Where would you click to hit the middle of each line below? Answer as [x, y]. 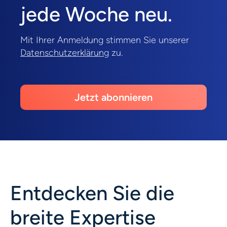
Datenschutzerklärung [65, 53]
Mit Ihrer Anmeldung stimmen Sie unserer [105, 40]
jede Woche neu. [96, 14]
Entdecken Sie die [92, 193]
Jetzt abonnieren [113, 98]
